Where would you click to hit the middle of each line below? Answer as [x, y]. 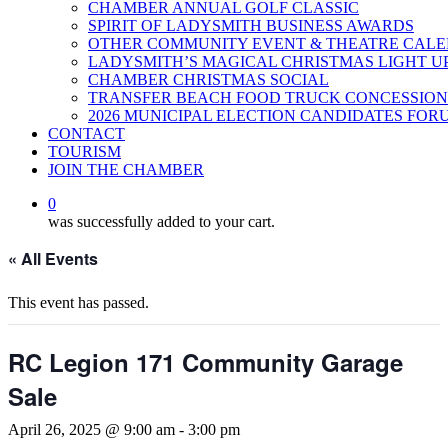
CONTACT [86, 133]
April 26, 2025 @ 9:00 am [91, 429]
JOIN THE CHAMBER [126, 169]
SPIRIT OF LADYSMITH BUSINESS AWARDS [251, 25]
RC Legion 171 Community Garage [205, 362]
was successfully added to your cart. [161, 221]
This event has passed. [78, 302]
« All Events [53, 258]
